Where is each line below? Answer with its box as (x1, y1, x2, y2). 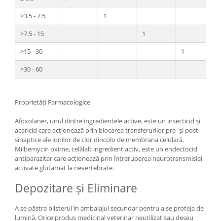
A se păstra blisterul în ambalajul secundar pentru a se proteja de (15, 204, 204, 213)
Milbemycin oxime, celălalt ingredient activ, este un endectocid (15, 145, 197, 153)
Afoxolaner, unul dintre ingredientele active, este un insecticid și (15, 116, 200, 125)
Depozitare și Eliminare (15, 180, 137, 196)
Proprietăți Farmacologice (15, 98, 90, 107)
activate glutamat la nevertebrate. (15, 163, 114, 172)
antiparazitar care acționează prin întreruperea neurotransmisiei (15, 154, 202, 163)
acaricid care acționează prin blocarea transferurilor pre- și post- (15, 126, 200, 135)
